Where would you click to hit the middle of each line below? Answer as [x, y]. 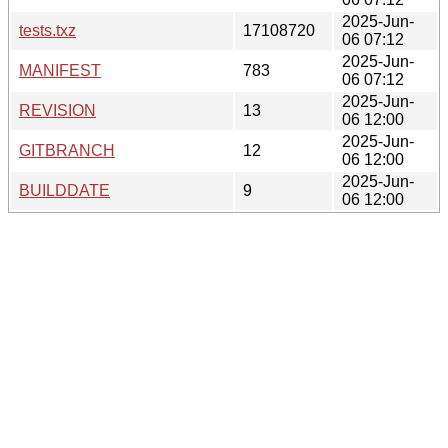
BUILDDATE [64, 190]
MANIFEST [60, 70]
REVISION [57, 110]
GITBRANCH [67, 150]
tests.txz [47, 30]
